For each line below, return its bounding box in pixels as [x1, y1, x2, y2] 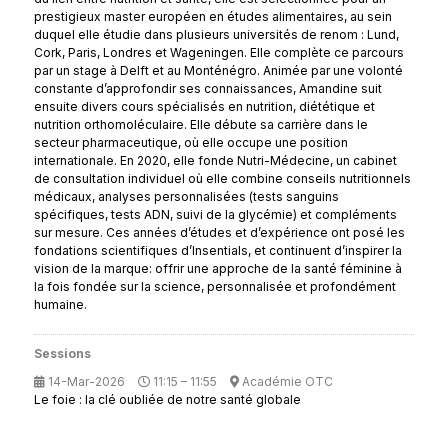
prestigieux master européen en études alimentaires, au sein [33, 9, 392, 24]
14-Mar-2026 [44, 374, 125, 389]
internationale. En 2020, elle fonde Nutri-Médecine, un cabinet [33, 153, 397, 168]
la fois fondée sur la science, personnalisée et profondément [33, 279, 396, 294]
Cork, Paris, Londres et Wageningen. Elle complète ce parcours [33, 45, 404, 60]
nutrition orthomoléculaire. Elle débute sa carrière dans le [33, 117, 368, 132]
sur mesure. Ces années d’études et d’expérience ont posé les [33, 225, 405, 240]
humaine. [33, 297, 87, 312]
